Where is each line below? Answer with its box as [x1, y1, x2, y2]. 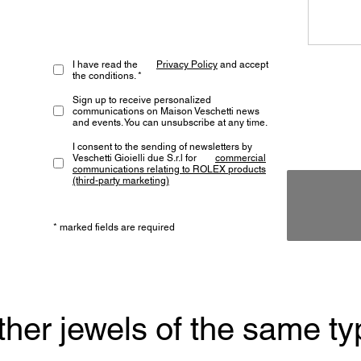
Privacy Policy [156, 56, 218, 71]
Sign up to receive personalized [72, 92, 211, 106]
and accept [217, 56, 268, 71]
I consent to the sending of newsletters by [72, 139, 252, 153]
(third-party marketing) [72, 172, 169, 187]
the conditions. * [72, 68, 142, 82]
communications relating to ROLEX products [72, 161, 266, 176]
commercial [214, 150, 266, 164]
